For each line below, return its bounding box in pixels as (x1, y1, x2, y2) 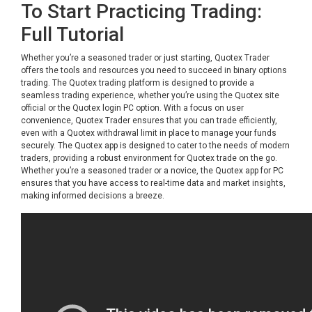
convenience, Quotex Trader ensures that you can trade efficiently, (21, 116, 277, 125)
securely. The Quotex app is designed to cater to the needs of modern (21, 141, 290, 150)
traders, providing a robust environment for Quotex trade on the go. (21, 153, 277, 163)
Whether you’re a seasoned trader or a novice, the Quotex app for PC (21, 166, 283, 175)
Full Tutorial (21, 23, 124, 46)
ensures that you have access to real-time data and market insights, (21, 178, 286, 188)
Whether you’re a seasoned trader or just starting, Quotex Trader (21, 53, 270, 63)
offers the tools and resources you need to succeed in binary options (21, 65, 287, 75)
